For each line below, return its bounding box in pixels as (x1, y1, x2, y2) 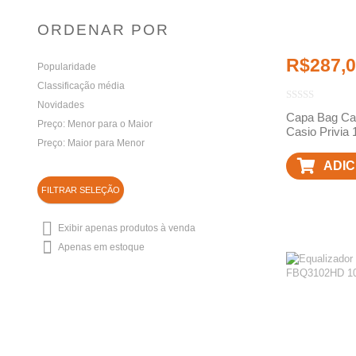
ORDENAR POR (37, 21, 169, 38)
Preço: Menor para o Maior (37, 118, 153, 129)
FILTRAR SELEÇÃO (41, 185, 120, 195)
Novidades (37, 99, 84, 110)
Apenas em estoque (58, 242, 145, 253)
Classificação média (37, 80, 125, 91)
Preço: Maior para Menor (37, 137, 145, 148)
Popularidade (37, 61, 96, 72)
